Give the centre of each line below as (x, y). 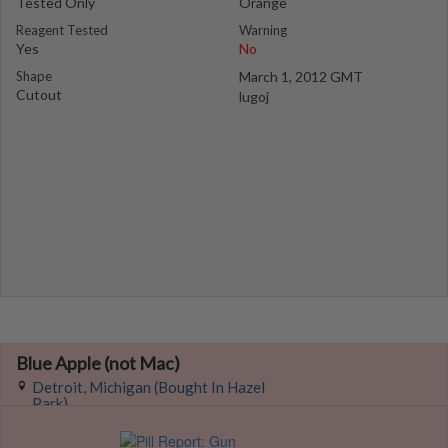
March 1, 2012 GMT (301, 76)
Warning (263, 30)
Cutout (39, 94)
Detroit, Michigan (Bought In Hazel (148, 387)
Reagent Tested (62, 30)
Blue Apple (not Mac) (98, 363)
